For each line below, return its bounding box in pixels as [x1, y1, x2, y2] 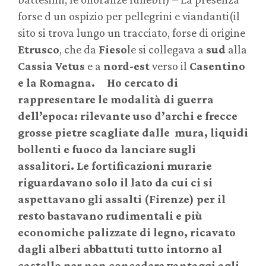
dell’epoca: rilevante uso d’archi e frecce [18, 109, 237, 123]
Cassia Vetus [18, 59, 85, 73]
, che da [59, 43, 99, 56]
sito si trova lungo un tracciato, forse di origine [18, 26, 245, 40]
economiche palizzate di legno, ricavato [18, 226, 236, 239]
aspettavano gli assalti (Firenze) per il [18, 192, 226, 206]
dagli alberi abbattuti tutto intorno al [18, 242, 222, 256]
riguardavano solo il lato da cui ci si [18, 176, 213, 189]
